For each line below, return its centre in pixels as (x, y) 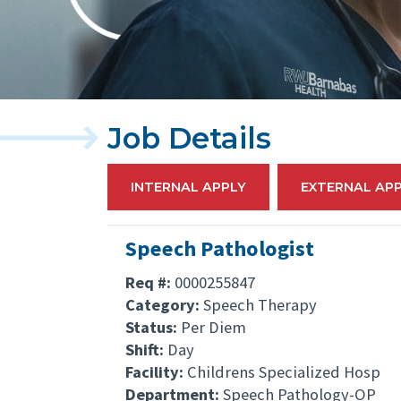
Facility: (156, 372)
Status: (153, 328)
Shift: (146, 350)
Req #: (150, 283)
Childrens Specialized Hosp (284, 372)
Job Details (189, 139)
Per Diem (213, 328)
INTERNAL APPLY (188, 188)
